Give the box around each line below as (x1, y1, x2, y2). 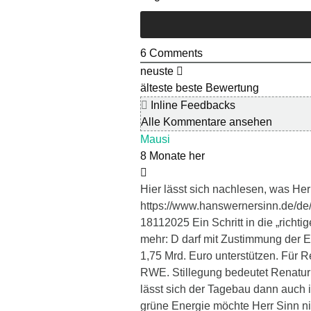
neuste (140, 65, 174, 78)
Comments (146, 47, 203, 60)
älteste (140, 82, 173, 94)
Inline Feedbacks (148, 99, 235, 112)
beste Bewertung (176, 82, 259, 94)
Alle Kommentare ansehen (141, 116, 272, 128)
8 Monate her (140, 150, 205, 162)
